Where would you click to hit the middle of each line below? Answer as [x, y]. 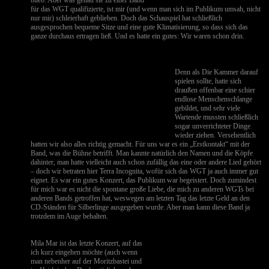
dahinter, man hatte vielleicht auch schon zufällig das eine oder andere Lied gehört [146, 162]
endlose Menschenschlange [214, 99]
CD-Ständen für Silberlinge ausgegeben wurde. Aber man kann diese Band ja [141, 207]
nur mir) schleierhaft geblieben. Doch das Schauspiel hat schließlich [127, 18]
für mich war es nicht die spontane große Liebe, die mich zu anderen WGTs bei [143, 189]
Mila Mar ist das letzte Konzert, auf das [87, 243]
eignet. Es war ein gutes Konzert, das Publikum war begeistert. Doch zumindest [144, 180]
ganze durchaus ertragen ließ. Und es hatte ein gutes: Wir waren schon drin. [138, 36]
